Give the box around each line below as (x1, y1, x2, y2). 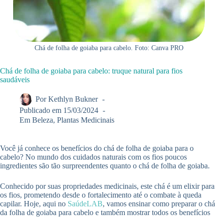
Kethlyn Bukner (48, 95, 98, 104)
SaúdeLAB (68, 199, 103, 208)
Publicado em (19, 106, 61, 115)
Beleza (32, 115, 54, 124)
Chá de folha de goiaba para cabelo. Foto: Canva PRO (34, 44, 183, 52)
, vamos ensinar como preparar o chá (103, 199, 215, 208)
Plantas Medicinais (57, 115, 115, 124)
